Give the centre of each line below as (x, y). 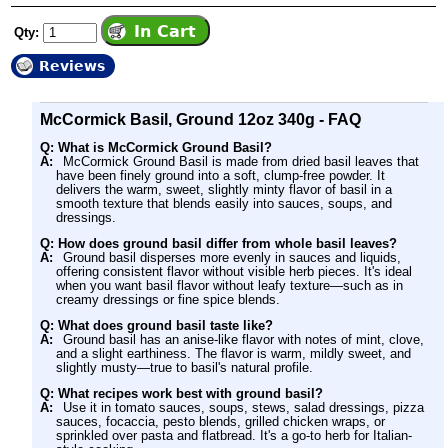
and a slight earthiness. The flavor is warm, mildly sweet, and (233, 353)
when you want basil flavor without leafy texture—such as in (229, 285)
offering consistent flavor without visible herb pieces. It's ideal (234, 271)
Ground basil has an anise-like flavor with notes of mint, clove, (244, 339)
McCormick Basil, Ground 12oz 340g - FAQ (200, 119)
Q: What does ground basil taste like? (156, 325)
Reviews (71, 65)
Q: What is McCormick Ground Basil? (156, 147)
